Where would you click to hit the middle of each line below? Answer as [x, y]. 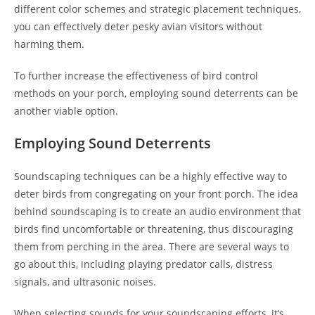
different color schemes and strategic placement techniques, [157, 9]
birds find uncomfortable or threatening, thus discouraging [154, 229]
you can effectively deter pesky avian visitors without [138, 26]
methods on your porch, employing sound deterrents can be [156, 93]
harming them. [49, 44]
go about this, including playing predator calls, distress [143, 264]
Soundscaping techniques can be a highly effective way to [150, 176]
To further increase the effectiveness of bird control [136, 76]
